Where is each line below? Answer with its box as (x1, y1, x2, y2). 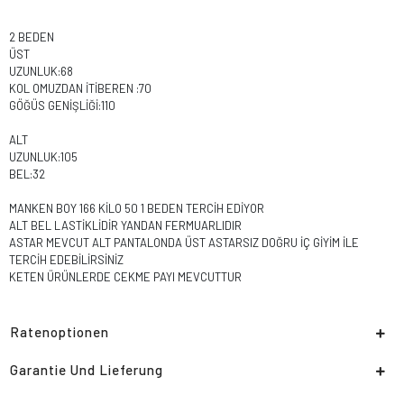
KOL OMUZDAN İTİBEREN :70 (9, 81, 151, 96)
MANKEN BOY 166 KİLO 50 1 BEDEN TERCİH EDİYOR (9, 201, 264, 216)
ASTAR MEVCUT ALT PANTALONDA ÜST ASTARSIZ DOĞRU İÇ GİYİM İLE (9, 235, 359, 251)
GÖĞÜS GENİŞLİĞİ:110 (9, 98, 115, 114)
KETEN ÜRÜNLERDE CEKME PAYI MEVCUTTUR (9, 270, 242, 285)
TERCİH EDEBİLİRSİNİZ (9, 252, 124, 268)
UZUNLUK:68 (9, 64, 73, 79)
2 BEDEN (9, 30, 57, 45)
